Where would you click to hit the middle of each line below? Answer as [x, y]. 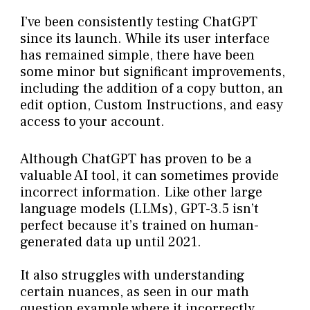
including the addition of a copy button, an [151, 89]
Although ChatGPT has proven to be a [136, 159]
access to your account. [92, 122]
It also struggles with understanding [132, 276]
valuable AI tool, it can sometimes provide [149, 176]
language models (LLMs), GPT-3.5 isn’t [139, 209]
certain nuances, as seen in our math [134, 292]
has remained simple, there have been [137, 56]
